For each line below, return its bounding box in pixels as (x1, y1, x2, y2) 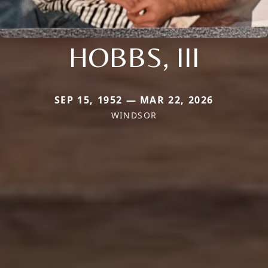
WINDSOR (111, 109, 157, 121)
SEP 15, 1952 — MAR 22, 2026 (54, 93, 214, 106)
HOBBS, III (68, 39, 200, 74)
